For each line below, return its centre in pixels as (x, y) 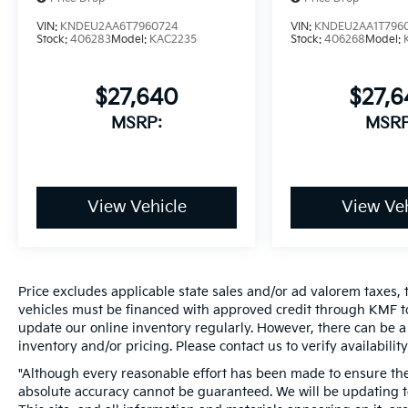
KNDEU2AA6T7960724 (119, 27)
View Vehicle (137, 208)
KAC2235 (173, 40)
